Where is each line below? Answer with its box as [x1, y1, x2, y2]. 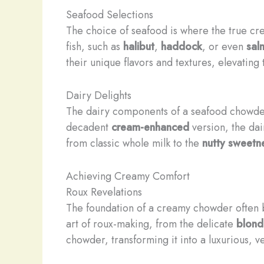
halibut [123, 38, 154, 54]
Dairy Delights [66, 87, 131, 103]
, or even [202, 38, 246, 54]
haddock [161, 38, 202, 54]
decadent [66, 119, 111, 135]
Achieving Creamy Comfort [66, 168, 190, 184]
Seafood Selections [66, 6, 153, 22]
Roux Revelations [66, 184, 142, 200]
